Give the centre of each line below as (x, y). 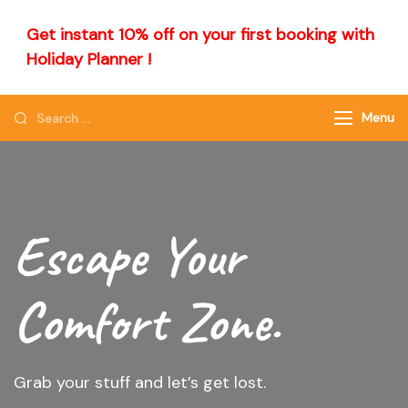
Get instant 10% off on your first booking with (200, 35)
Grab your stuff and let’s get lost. (140, 382)
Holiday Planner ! (89, 59)
